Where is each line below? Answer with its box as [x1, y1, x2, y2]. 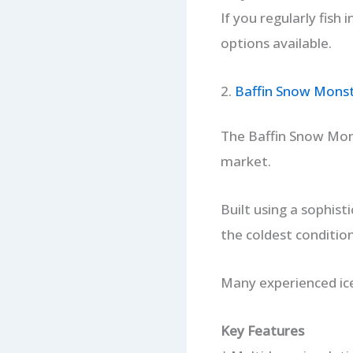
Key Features [220, 321, 304, 340]
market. [220, 152, 271, 171]
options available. [220, 33, 332, 52]
